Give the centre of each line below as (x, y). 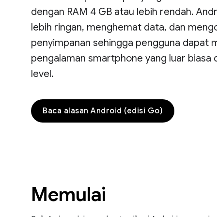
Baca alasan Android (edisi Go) (103, 111)
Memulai (69, 194)
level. (42, 74)
